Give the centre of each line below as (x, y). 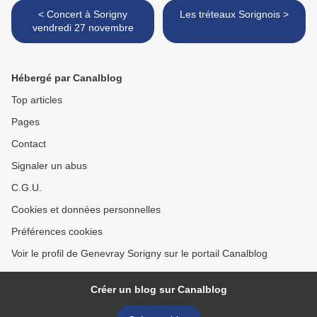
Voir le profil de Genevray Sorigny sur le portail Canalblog (139, 254)
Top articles (37, 100)
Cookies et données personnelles (86, 210)
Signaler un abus (49, 166)
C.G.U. (27, 188)
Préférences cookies (57, 232)
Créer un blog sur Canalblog (158, 290)
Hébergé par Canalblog (67, 78)
